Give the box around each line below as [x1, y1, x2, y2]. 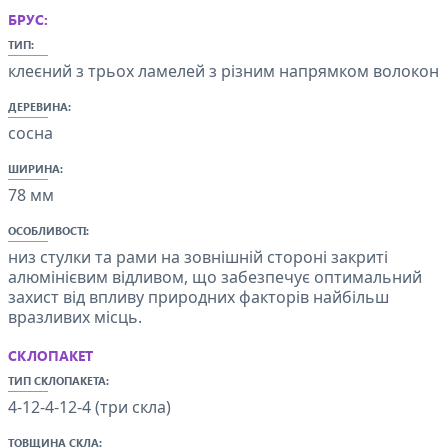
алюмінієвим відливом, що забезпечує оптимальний [8, 265, 422, 288]
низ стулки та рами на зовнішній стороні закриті [8, 245, 388, 268]
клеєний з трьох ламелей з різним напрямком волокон [8, 59, 439, 82]
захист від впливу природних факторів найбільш [8, 285, 389, 308]
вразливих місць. [8, 305, 142, 328]
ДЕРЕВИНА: [8, 98, 71, 114]
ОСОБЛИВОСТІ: [8, 222, 89, 238]
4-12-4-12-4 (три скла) [8, 395, 171, 418]
